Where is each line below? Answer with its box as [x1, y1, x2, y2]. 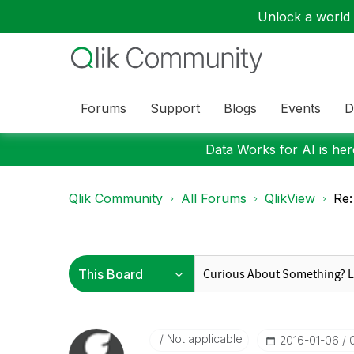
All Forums [181, 190, 247, 206]
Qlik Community [69, 190, 163, 206]
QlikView [265, 190, 315, 206]
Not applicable [163, 332, 243, 345]
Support [150, 100, 200, 116]
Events [281, 100, 321, 116]
